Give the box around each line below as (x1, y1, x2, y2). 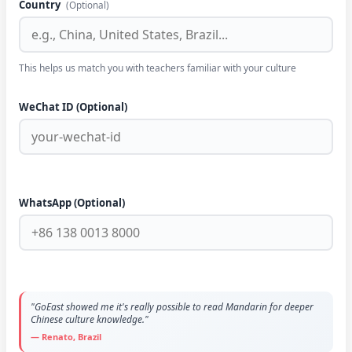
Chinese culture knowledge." (31, 313, 148, 326)
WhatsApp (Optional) (19, 196, 125, 210)
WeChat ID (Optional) (19, 100, 127, 114)
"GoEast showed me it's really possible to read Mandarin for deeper (31, 300, 313, 313)
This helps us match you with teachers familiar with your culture (19, 61, 296, 75)
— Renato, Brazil (31, 331, 101, 343)
